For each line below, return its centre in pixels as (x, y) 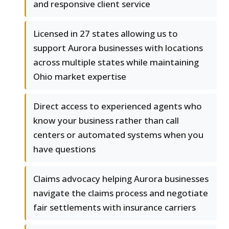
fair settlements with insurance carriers (114, 207)
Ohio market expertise (80, 76)
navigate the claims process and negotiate (121, 193)
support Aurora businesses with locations (118, 48)
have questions (64, 149)
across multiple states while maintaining (116, 62)
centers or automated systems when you (118, 134)
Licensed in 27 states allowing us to (106, 33)
